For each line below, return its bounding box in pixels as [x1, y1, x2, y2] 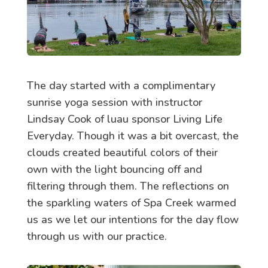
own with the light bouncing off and [26, 162, 202, 176]
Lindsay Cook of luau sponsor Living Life [26, 111, 223, 126]
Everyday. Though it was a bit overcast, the [26, 128, 239, 143]
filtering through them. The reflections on [26, 178, 229, 193]
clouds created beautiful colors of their [26, 145, 218, 160]
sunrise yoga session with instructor [26, 95, 202, 109]
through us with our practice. [26, 229, 167, 243]
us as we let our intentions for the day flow [26, 212, 239, 227]
